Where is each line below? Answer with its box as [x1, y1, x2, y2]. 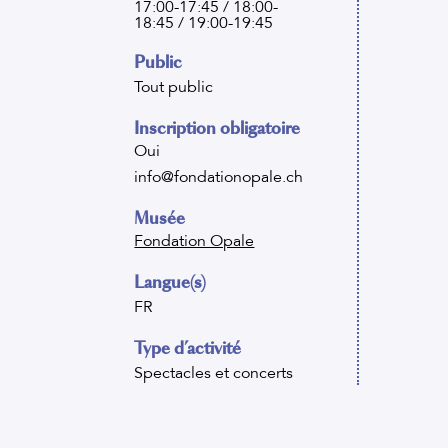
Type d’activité [134, 336, 242, 360]
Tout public [134, 76, 214, 97]
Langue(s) [134, 270, 207, 294]
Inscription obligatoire [134, 116, 301, 140]
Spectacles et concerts [134, 362, 294, 383]
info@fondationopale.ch [134, 166, 304, 187]
